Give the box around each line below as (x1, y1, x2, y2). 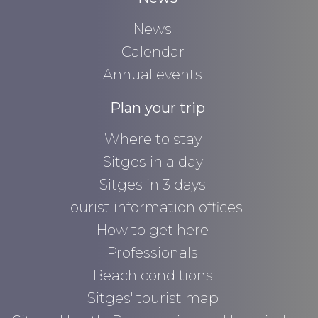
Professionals (107, 243, 199, 261)
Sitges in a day (102, 153, 203, 170)
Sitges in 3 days (99, 175, 207, 193)
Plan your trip (109, 99, 205, 116)
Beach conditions (92, 266, 213, 284)
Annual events (103, 65, 203, 83)
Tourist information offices (62, 198, 243, 216)
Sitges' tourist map (87, 289, 219, 307)
